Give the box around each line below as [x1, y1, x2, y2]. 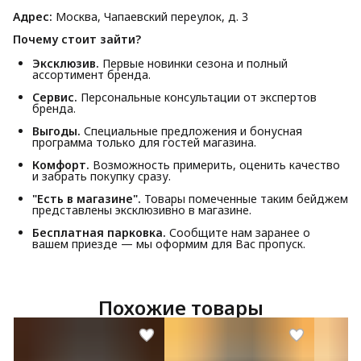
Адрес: [13, 8, 52, 24]
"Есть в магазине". [32, 190, 141, 206]
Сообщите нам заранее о [166, 224, 310, 240]
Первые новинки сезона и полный [99, 55, 288, 71]
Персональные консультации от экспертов [77, 89, 317, 105]
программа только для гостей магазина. [32, 134, 256, 150]
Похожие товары [98, 293, 263, 321]
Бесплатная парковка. [32, 224, 166, 240]
